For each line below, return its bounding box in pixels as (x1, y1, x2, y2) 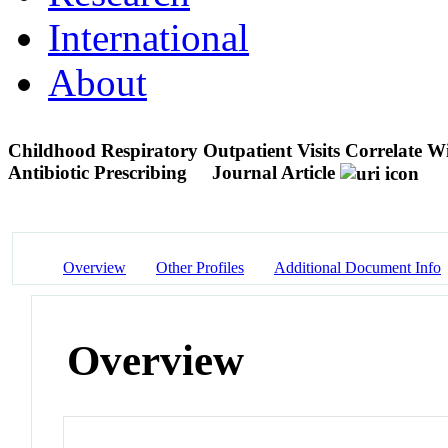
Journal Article (212, 161, 335, 183)
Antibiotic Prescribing (8, 161, 192, 183)
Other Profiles (156, 258, 244, 276)
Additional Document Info (274, 258, 441, 276)
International (48, 15, 249, 59)
